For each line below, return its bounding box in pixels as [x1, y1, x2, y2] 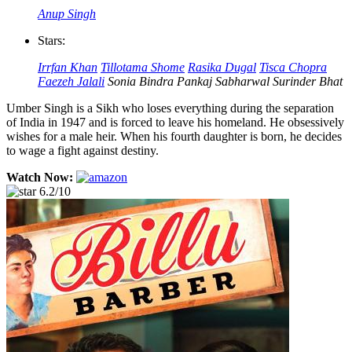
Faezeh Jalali [38, 74, 104, 88]
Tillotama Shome [101, 60, 185, 74]
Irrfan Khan [38, 60, 97, 74]
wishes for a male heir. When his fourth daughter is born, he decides [6, 129, 342, 143]
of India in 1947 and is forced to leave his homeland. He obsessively [6, 115, 344, 129]
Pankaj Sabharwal [177, 74, 269, 88]
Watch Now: [6, 170, 73, 184]
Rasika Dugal [188, 60, 256, 74]
